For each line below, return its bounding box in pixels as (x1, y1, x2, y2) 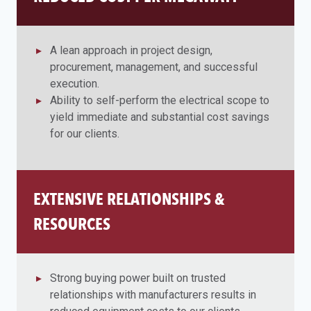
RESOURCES (33, 214, 110, 235)
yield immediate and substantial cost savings (50, 110, 269, 124)
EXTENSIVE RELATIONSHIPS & (33, 189, 225, 210)
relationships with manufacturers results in (50, 288, 256, 302)
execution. (50, 77, 99, 91)
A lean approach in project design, (50, 44, 212, 58)
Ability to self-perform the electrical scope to (50, 94, 269, 108)
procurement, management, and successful (50, 60, 258, 74)
